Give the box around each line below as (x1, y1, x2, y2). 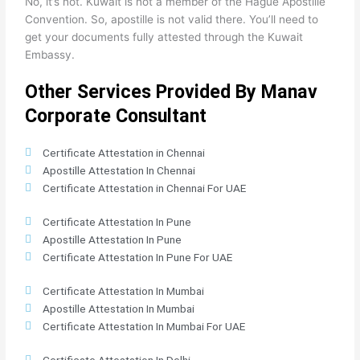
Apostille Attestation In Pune (43, 232, 182, 246)
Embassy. (25, 47, 76, 61)
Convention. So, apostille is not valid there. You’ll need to (25, 12, 319, 26)
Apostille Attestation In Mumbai (43, 301, 195, 315)
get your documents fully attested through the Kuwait (25, 30, 304, 43)
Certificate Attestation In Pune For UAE (43, 250, 233, 264)
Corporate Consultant (25, 104, 207, 127)
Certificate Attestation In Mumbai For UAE (43, 319, 246, 333)
